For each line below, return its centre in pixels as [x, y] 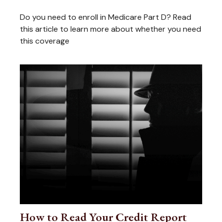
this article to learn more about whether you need [111, 29]
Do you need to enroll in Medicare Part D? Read [106, 17]
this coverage [45, 41]
